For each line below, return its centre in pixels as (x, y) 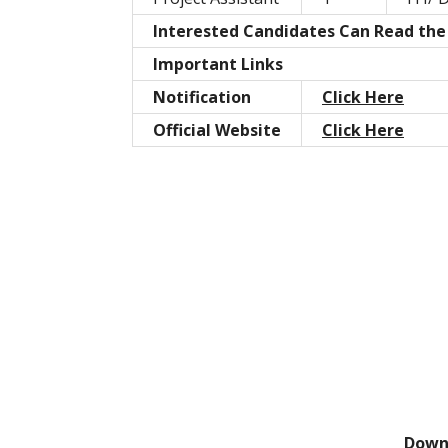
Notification (202, 97)
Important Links (218, 64)
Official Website (217, 130)
